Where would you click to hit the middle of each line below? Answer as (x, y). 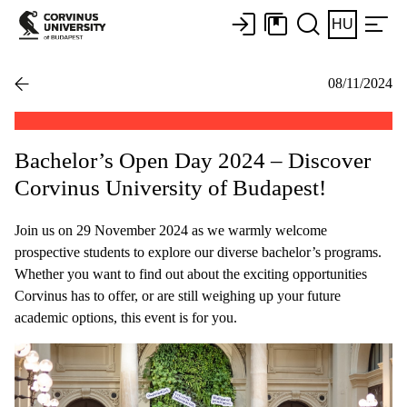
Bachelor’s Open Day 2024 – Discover (193, 160)
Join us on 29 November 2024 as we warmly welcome (171, 230)
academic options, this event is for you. (126, 317)
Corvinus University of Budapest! (170, 187)
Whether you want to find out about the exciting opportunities (191, 273)
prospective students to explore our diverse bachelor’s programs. (198, 252)
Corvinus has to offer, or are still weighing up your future (178, 295)
